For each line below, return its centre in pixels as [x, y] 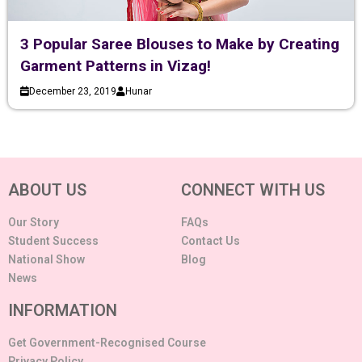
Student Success [53, 241]
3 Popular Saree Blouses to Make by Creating [180, 44]
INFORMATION [63, 311]
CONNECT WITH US [253, 190]
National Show [46, 260]
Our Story [34, 223]
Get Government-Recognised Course [107, 343]
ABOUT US [47, 190]
